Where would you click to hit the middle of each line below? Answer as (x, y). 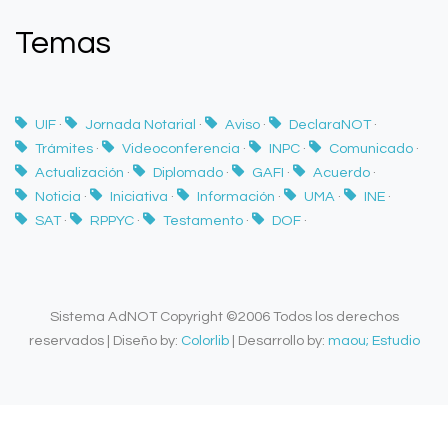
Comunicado (372, 148)
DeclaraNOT (331, 124)
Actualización (81, 172)
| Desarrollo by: (278, 340)
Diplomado (189, 172)
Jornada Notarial (142, 124)
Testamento (204, 220)
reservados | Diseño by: (104, 340)
